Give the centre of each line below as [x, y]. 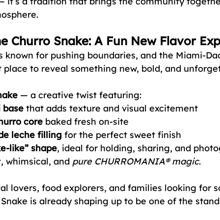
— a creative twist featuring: [80, 95]
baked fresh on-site [86, 122]
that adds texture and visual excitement [111, 108]
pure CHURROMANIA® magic [136, 161]
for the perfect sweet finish [122, 135]
